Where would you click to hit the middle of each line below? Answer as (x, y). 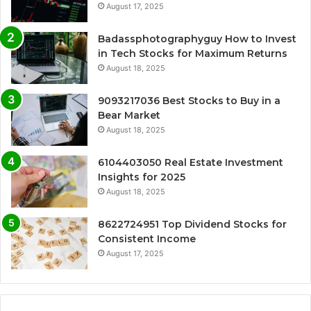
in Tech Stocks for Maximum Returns (193, 53)
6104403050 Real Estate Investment (191, 162)
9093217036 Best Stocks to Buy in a (189, 100)
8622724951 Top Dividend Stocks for (192, 224)
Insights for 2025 (142, 177)
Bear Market (129, 115)
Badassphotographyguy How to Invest (197, 39)
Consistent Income (147, 238)
